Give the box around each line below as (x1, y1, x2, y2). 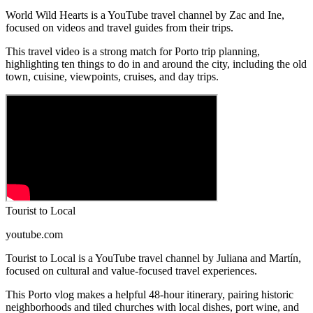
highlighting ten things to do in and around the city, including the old (6, 58, 307, 71)
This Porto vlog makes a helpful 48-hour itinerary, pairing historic (6, 289, 293, 301)
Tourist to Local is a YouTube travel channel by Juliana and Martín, (6, 252, 301, 265)
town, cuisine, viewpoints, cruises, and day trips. (6, 71, 219, 83)
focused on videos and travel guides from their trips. (6, 22, 233, 34)
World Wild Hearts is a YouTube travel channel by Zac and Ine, (6, 9, 284, 22)
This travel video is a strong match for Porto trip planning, (6, 45, 260, 58)
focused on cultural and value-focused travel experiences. (6, 265, 257, 277)
